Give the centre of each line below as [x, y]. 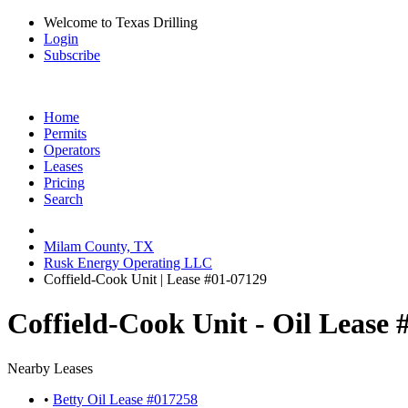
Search [63, 199]
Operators [72, 150]
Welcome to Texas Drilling [121, 22]
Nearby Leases [50, 368]
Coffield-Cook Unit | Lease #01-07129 [155, 279]
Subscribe [72, 55]
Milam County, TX [99, 246]
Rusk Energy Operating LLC [128, 263]
